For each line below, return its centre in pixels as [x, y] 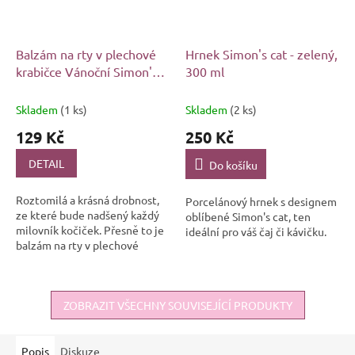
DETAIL [46, 164]
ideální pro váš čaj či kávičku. [256, 232]
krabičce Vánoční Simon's [87, 72]
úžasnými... [43, 290]
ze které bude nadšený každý [88, 215]
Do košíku [233, 165]
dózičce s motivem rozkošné [86, 260]
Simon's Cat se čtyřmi [69, 275]
